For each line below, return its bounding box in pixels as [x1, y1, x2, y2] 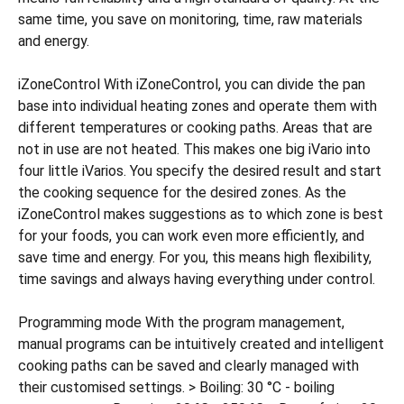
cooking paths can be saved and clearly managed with [18, 357, 359, 374]
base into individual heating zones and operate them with [18, 97, 377, 115]
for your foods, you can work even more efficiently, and [18, 227, 364, 244]
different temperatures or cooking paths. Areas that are [18, 119, 372, 136]
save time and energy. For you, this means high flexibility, [18, 249, 372, 266]
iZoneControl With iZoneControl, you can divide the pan [18, 76, 365, 93]
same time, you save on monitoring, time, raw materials [18, 11, 363, 28]
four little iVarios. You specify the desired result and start [18, 162, 381, 179]
